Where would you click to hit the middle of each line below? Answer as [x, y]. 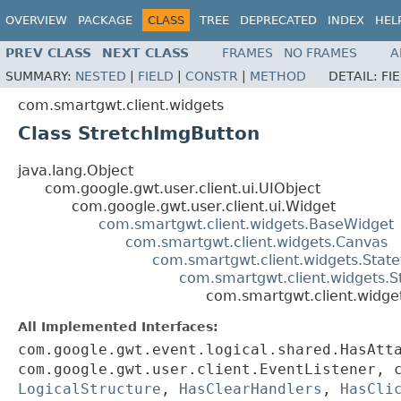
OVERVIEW [36, 20]
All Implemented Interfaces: [118, 327]
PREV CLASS [48, 53]
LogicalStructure [90, 389]
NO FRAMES [320, 53]
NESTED [101, 77]
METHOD [278, 77]
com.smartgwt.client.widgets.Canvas [256, 243]
